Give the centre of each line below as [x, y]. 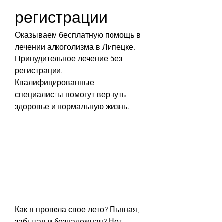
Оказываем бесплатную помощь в [78, 35]
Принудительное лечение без [69, 59]
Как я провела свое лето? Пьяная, [77, 209]
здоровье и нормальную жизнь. [72, 106]
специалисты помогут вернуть [70, 94]
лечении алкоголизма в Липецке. [75, 47]
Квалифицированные [55, 83]
